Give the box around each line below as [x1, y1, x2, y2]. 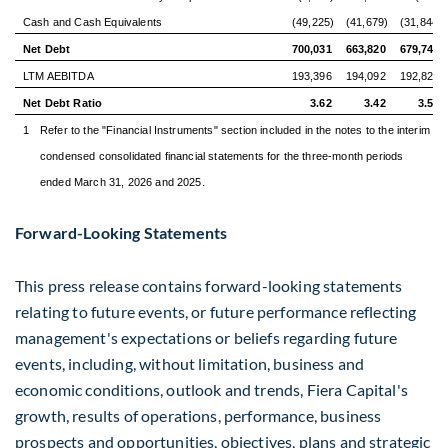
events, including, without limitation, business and [15, 354, 365, 373]
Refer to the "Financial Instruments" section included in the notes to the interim [39, 123, 430, 136]
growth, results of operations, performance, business [15, 406, 382, 425]
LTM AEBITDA [22, 69, 94, 82]
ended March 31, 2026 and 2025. [39, 175, 205, 188]
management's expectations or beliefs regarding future [15, 328, 398, 347]
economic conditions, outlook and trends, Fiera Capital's [15, 380, 408, 399]
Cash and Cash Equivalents [22, 15, 162, 28]
